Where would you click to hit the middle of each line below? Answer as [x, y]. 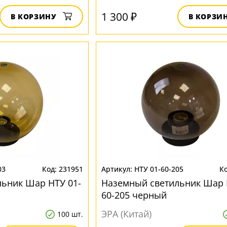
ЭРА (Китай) [126, 214]
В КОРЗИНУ [33, 16]
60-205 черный [134, 195]
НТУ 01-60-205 [159, 169]
